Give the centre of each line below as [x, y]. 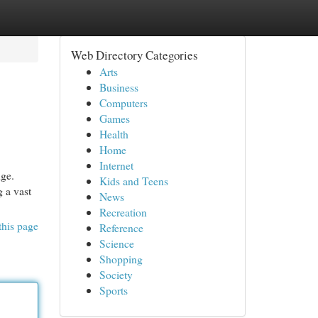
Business [119, 87]
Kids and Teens [133, 181]
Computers [123, 103]
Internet [116, 165]
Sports [113, 290]
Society [116, 274]
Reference [121, 227]
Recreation [123, 212]
